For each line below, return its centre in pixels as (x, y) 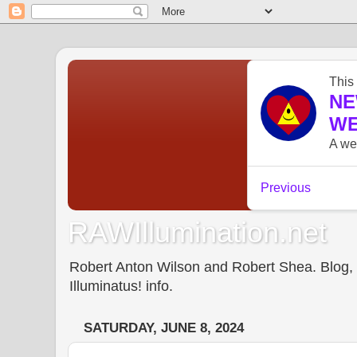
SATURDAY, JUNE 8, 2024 (164, 328)
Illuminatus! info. (121, 286)
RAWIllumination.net (197, 232)
